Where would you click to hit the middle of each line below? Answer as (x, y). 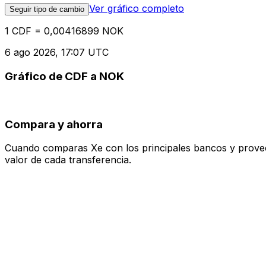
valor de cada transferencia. (68, 160)
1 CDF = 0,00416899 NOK (64, 31)
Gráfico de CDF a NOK (64, 77)
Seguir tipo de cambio (47, 9)
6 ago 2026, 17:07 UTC (57, 53)
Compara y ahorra (54, 124)
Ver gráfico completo (137, 9)
